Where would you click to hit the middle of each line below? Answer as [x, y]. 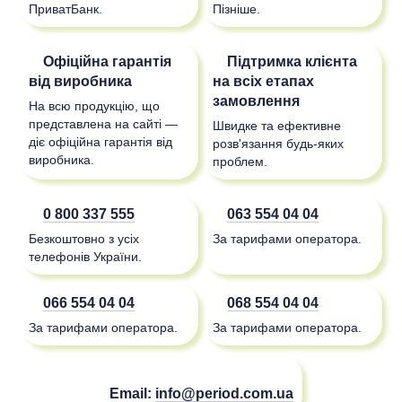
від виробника [80, 80]
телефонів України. [85, 256]
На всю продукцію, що [94, 105]
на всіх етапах [263, 80]
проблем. [240, 161]
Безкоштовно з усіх [83, 238]
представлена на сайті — [103, 123]
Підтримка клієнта [284, 61]
